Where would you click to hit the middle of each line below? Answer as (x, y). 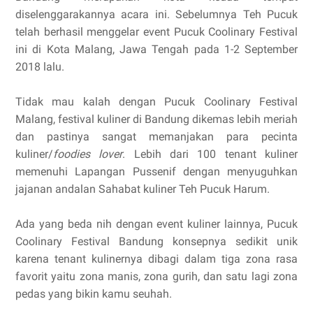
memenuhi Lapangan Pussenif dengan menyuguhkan (156, 172)
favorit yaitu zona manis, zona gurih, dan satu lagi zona (156, 276)
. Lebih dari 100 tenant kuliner (210, 154)
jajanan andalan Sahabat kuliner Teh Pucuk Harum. (143, 189)
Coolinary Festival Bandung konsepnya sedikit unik (156, 241)
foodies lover (88, 154)
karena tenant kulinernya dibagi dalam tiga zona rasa (156, 259)
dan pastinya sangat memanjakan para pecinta (156, 137)
